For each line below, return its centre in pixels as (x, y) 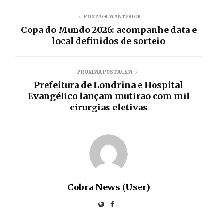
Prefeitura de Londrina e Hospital (108, 85)
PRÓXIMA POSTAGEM (105, 72)
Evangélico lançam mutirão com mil (108, 96)
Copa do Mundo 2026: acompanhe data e (108, 30)
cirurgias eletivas (108, 107)
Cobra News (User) (108, 187)
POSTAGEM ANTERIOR (112, 16)
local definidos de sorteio (108, 41)
